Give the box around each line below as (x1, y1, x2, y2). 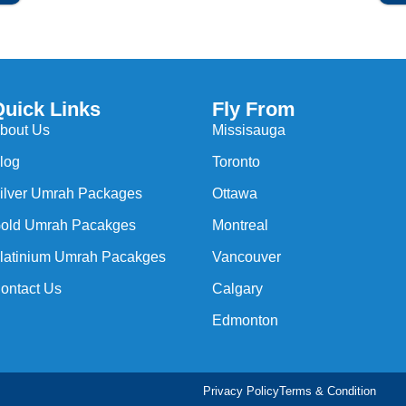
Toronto (212, 153, 260, 169)
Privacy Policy (203, 383, 279, 398)
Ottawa (212, 185, 257, 201)
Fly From (212, 97, 295, 121)
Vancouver (212, 248, 281, 265)
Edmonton (212, 312, 278, 328)
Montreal (212, 217, 268, 233)
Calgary (212, 280, 263, 296)
